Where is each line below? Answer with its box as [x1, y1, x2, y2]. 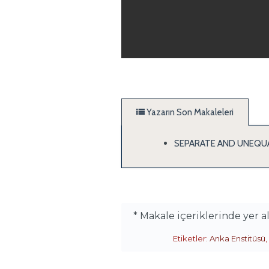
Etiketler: [173, 234, 210, 243]
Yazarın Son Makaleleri [145, 107, 234, 118]
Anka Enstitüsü [210, 234, 265, 243]
